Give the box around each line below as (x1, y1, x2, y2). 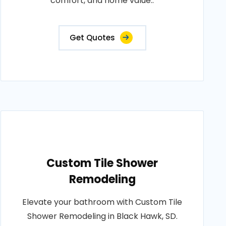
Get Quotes (69, 32, 115, 43)
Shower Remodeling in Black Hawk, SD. (27, 210, 178, 222)
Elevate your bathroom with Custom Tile (22, 196, 183, 208)
